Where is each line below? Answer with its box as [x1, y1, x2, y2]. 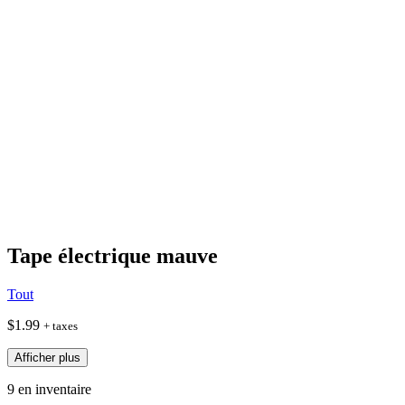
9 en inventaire [7, 381, 91, 397]
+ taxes [43, 318, 78, 333]
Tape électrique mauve [7, 243, 218, 268]
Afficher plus [14, 350, 80, 364]
